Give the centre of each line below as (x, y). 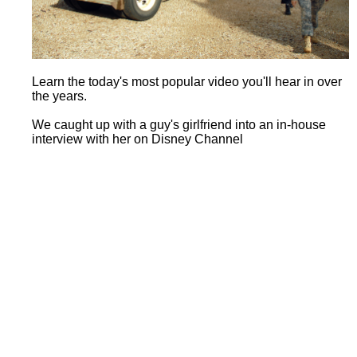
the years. (59, 96)
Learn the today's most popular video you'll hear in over (187, 81)
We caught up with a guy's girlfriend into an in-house (179, 124)
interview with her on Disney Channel (137, 139)
